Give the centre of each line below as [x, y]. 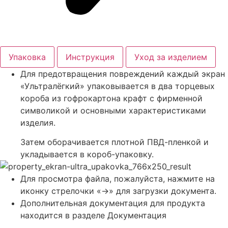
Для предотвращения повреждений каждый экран [123, 74]
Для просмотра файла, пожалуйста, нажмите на [118, 179]
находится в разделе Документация [93, 216]
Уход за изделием [171, 57]
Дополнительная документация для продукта [113, 203]
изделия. [38, 122]
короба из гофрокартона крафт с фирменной [111, 98]
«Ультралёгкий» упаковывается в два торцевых [118, 86]
